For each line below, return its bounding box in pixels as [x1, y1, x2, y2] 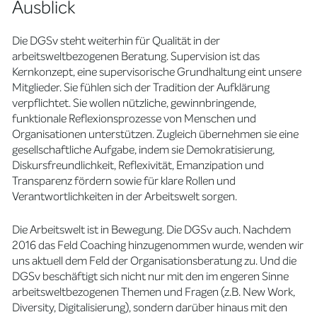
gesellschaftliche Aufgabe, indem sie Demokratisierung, [12, 142, 275, 157]
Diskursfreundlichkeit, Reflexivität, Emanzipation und [12, 158, 265, 173]
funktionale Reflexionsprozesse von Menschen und [12, 111, 257, 126]
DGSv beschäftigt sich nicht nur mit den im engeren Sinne [12, 269, 289, 284]
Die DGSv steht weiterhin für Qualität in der [12, 33, 221, 48]
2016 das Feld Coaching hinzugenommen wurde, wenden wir [12, 238, 304, 253]
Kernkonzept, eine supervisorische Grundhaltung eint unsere [12, 64, 302, 79]
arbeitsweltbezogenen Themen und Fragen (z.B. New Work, [12, 284, 296, 299]
